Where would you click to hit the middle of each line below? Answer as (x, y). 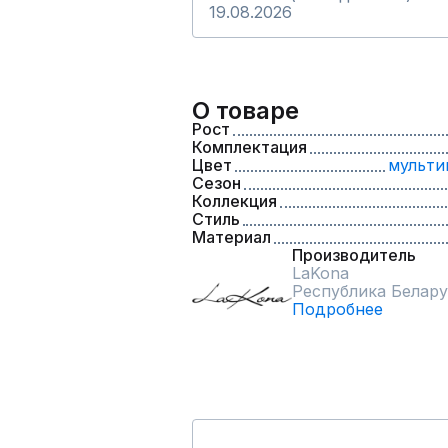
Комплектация (249, 147)
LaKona (320, 273)
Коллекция (234, 201)
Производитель (354, 255)
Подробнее (337, 309)
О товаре (245, 110)
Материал (231, 237)
